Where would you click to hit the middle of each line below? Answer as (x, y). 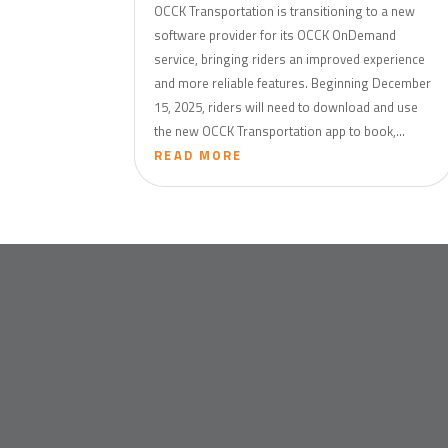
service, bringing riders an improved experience (290, 58)
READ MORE (198, 154)
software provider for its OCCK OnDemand (275, 34)
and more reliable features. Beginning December (293, 82)
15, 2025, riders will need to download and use (286, 106)
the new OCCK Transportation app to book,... (280, 130)
